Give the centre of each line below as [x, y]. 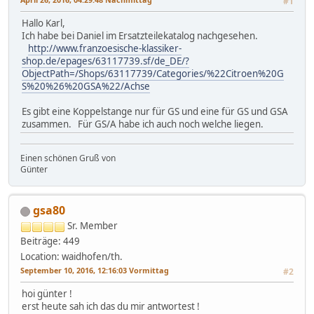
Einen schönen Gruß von [68, 158]
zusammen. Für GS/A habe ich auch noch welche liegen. [143, 124]
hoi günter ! [47, 294]
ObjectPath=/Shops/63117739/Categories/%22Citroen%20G [153, 74]
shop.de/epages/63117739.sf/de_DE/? [105, 61]
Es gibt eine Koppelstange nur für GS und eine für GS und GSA [155, 112]
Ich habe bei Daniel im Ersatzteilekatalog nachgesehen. [141, 36]
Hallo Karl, [43, 23]
